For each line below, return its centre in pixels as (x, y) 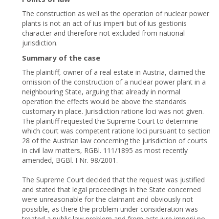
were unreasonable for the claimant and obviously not (108, 199)
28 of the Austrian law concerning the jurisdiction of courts (115, 141)
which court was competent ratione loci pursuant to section (116, 131)
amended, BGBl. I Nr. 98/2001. (70, 160)
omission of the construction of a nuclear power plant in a (114, 82)
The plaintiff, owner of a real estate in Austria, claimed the (114, 72)
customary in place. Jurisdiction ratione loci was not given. (113, 111)
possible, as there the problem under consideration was (110, 209)
